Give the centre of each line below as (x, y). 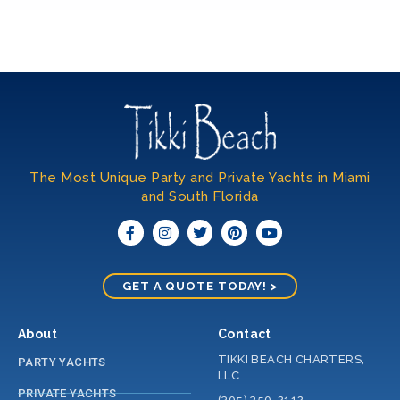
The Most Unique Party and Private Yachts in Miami (200, 178)
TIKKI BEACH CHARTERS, (292, 359)
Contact (245, 333)
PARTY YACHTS (62, 362)
